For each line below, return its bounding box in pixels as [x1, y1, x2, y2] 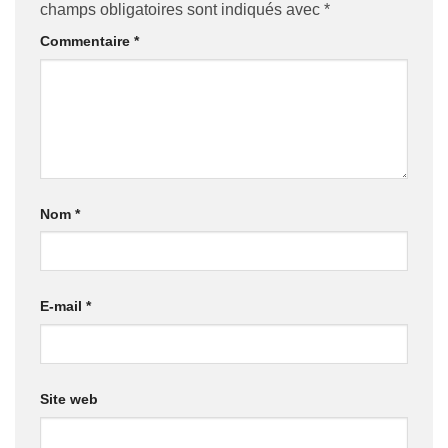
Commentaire [40, 32, 134, 49]
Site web [40, 391, 98, 408]
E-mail [40, 298, 86, 315]
